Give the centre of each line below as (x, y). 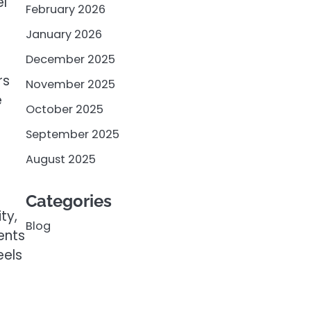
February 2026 (65, 9)
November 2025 (70, 84)
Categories (68, 201)
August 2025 (60, 159)
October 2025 (64, 109)
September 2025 (72, 134)
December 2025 (70, 59)
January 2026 (64, 34)
